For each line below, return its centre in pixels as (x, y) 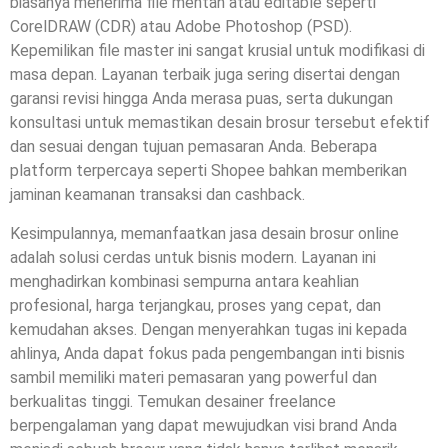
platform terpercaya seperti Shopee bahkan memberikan (208, 171)
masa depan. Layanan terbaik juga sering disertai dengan (205, 75)
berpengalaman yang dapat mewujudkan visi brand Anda (203, 425)
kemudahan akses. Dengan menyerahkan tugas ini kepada (208, 329)
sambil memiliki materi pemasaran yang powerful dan (193, 377)
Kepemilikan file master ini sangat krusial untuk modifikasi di (217, 51)
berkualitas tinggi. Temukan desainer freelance (173, 401)
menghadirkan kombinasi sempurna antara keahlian (184, 281)
